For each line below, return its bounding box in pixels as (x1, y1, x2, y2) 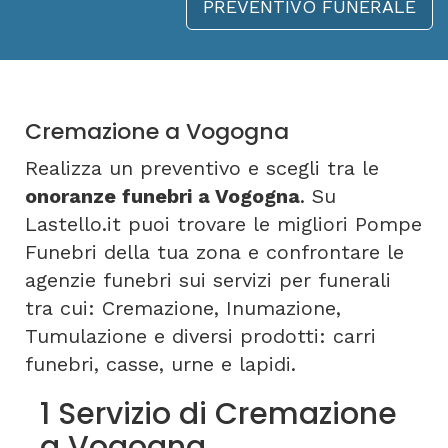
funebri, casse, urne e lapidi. (25, 352, 296, 376)
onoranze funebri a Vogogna (25, 184, 300, 208)
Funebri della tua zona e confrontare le (25, 240, 404, 264)
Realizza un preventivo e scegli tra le (25, 156, 379, 180)
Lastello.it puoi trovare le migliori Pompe (25, 212, 422, 236)
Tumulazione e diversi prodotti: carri (25, 324, 376, 348)
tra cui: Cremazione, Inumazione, (25, 296, 341, 320)
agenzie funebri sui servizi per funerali (25, 268, 391, 292)
